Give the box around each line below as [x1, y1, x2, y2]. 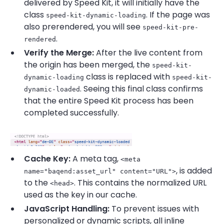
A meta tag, [70, 153, 120, 164]
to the [24, 177, 50, 188]
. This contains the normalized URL [74, 177, 206, 188]
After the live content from [94, 47, 202, 58]
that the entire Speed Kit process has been [24, 95, 193, 106]
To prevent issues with [109, 203, 199, 214]
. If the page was [146, 9, 210, 20]
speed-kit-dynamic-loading [46, 11, 146, 19]
